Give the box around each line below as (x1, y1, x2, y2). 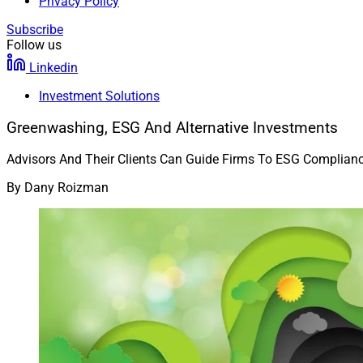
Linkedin (29, 60, 78, 75)
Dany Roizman (24, 180, 109, 196)
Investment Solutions (39, 88, 160, 104)
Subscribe (6, 22, 63, 37)
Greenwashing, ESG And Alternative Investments (6, 118, 338, 137)
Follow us (6, 37, 62, 53)
